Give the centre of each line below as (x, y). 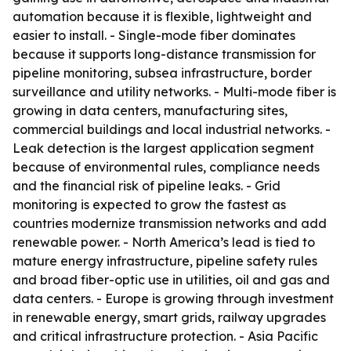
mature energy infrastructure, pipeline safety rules (165, 261)
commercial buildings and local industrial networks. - (172, 129)
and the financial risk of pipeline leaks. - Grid (147, 186)
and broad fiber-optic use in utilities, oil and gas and (171, 280)
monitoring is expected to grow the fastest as (149, 204)
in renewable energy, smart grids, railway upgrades (169, 317)
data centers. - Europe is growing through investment (173, 299)
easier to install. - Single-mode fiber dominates (154, 35)
